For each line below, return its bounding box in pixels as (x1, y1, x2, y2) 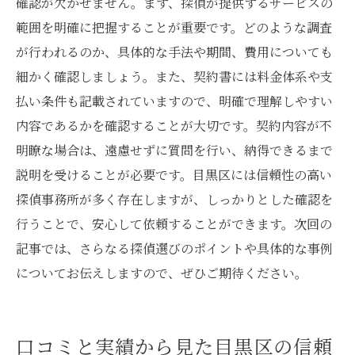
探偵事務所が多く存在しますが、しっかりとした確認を (16, 190, 333, 208)
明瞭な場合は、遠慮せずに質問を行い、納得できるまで (16, 141, 333, 159)
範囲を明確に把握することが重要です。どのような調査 (16, 18, 332, 36)
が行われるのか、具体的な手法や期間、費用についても (16, 43, 333, 61)
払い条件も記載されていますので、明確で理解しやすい (16, 92, 333, 110)
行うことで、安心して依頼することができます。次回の (16, 215, 332, 233)
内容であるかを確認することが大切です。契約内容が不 (16, 116, 332, 135)
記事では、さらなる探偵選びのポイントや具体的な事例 (16, 239, 333, 258)
